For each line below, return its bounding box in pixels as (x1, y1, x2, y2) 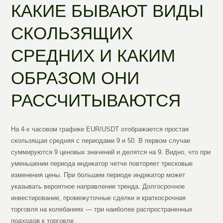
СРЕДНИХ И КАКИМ (11, 46, 176, 66)
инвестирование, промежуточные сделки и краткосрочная (11, 194, 186, 202)
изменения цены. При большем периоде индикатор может (11, 171, 186, 179)
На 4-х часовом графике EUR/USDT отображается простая (11, 125, 189, 133)
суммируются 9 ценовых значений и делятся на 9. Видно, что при (11, 148, 211, 156)
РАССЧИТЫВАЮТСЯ (11, 91, 181, 111)
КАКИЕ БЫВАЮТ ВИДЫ (11, 1, 204, 21)
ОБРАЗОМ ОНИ (11, 68, 140, 88)
